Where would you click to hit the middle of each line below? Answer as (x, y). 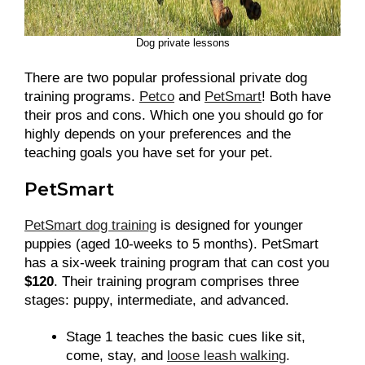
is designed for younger (230, 226)
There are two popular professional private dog (166, 78)
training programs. (82, 97)
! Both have (296, 97)
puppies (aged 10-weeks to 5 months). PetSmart (172, 244)
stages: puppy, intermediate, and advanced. (157, 301)
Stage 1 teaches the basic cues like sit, (186, 337)
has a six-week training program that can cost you (177, 263)
